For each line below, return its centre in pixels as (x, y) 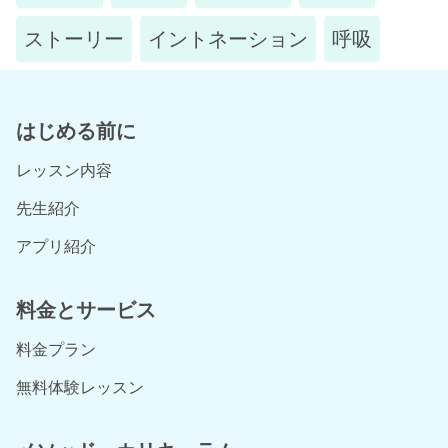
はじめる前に (76, 130)
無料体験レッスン (80, 386)
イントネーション (228, 38)
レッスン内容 (64, 169)
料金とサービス (86, 309)
